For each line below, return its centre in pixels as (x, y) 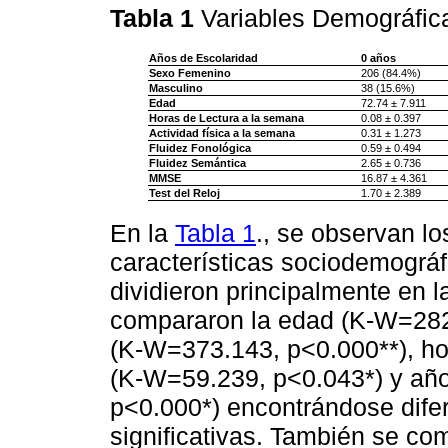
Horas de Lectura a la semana (226, 118)
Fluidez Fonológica (199, 148)
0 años (378, 58)
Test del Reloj (184, 193)
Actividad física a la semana (221, 133)
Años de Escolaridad (203, 58)
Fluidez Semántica (197, 163)
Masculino (175, 88)
